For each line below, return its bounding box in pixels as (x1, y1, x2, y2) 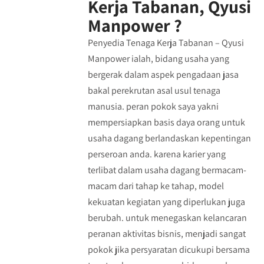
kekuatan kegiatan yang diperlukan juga (87, 196, 245, 208)
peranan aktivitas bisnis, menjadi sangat (87, 227, 246, 240)
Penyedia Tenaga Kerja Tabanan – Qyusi (87, 37, 244, 49)
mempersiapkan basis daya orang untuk (87, 116, 245, 128)
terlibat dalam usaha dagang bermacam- (87, 164, 246, 176)
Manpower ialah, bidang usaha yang (87, 52, 229, 65)
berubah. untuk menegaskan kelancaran (87, 212, 247, 224)
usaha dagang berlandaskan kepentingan (87, 132, 251, 144)
